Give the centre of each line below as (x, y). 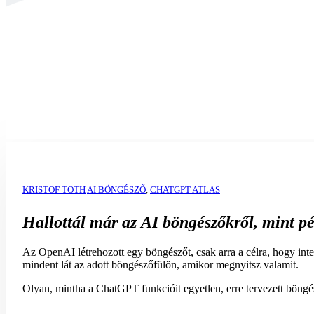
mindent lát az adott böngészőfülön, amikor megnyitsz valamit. (161, 265)
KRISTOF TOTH (54, 190)
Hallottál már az (82, 223)
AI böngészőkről (197, 223)
